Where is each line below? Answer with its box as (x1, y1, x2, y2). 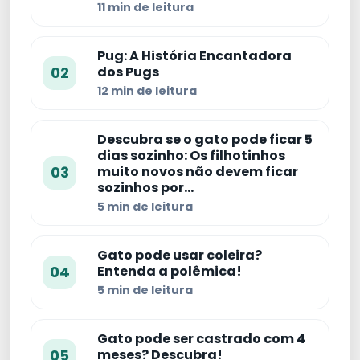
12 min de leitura (97, 83, 197, 100)
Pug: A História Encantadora (97, 47, 292, 66)
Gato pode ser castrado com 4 (97, 329, 305, 349)
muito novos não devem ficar (97, 162, 298, 182)
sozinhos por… (97, 178, 194, 198)
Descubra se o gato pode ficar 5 (97, 130, 313, 149)
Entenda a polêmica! (97, 262, 242, 281)
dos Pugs (97, 63, 159, 82)
